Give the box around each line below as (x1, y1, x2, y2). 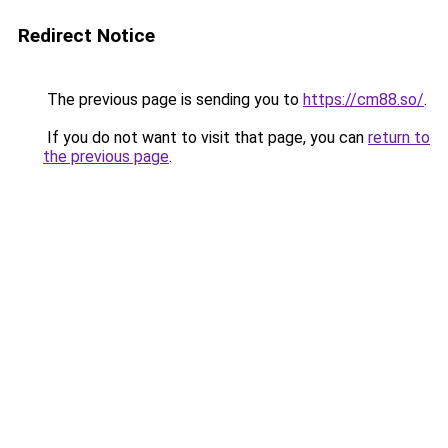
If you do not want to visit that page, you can (43, 128, 368, 147)
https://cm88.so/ (303, 90, 424, 109)
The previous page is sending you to (43, 90, 303, 109)
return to (368, 128, 430, 147)
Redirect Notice (18, 24, 155, 47)
